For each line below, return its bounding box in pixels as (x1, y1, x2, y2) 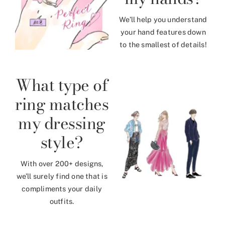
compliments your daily (22, 184, 102, 193)
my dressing (18, 110, 105, 136)
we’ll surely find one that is (16, 171, 107, 180)
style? (40, 130, 83, 155)
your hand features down (120, 27, 206, 36)
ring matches (15, 91, 109, 117)
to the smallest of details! (119, 40, 207, 49)
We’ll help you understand (119, 15, 207, 24)
